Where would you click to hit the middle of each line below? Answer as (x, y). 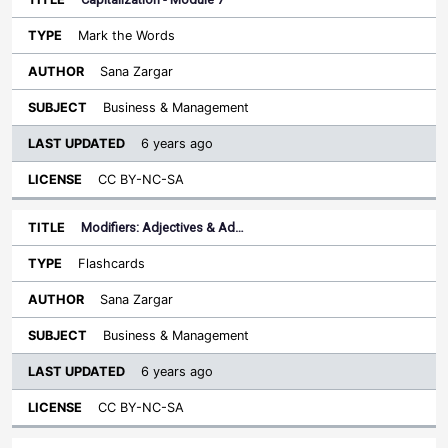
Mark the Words (126, 35)
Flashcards (111, 263)
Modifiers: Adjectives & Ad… (162, 227)
